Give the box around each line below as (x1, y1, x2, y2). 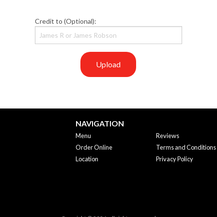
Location (75, 155, 98, 163)
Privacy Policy (156, 155, 194, 163)
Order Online (75, 143, 112, 152)
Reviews (156, 132, 180, 140)
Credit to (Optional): (35, 17, 97, 26)
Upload (96, 60, 121, 69)
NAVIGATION (75, 119, 124, 128)
